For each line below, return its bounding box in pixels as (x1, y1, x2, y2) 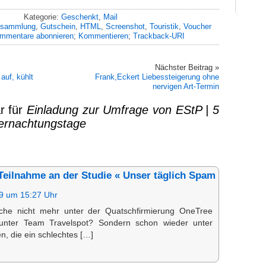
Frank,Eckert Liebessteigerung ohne (95, 72, 219, 81)
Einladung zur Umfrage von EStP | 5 (27, 103, 219, 116)
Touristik (149, 21, 179, 31)
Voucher (183, 21, 211, 31)
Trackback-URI (132, 31, 185, 40)
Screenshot (105, 21, 145, 31)
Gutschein (40, 21, 75, 31)
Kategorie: (24, 12, 61, 21)
